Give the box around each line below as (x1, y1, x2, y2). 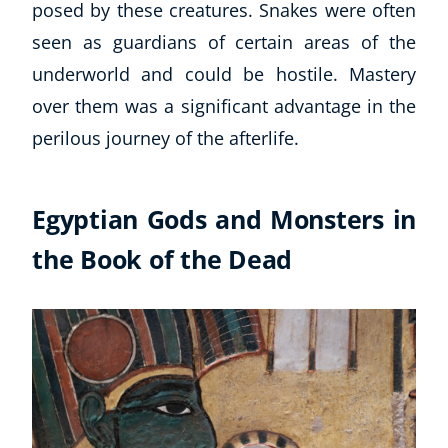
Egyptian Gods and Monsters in (32, 201, 416, 236)
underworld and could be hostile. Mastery (32, 61, 416, 86)
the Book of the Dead (32, 241, 292, 276)
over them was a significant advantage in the (32, 93, 416, 118)
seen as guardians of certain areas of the (32, 29, 416, 54)
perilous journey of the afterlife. (32, 125, 299, 150)
